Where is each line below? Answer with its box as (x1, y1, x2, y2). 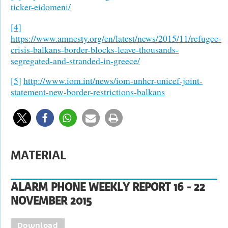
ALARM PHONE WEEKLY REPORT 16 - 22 (11, 180, 205, 194)
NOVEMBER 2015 (11, 193, 92, 208)
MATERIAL (11, 147, 66, 162)
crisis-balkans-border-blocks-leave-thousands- (11, 43, 179, 55)
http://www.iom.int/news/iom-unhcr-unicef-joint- (23, 74, 203, 87)
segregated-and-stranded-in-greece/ (11, 54, 140, 67)
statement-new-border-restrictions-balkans (11, 85, 165, 98)
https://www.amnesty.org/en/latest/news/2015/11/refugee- (11, 32, 221, 44)
